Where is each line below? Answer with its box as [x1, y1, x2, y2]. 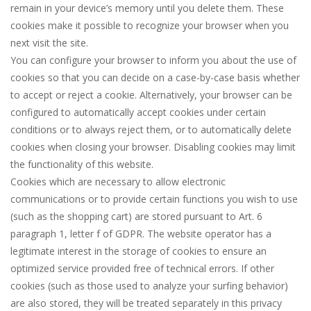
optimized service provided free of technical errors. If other [10, 262, 274, 276]
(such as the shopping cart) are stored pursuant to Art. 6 [10, 210, 262, 224]
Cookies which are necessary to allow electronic [10, 175, 226, 189]
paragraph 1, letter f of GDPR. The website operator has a [10, 227, 271, 241]
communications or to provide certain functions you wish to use [10, 192, 298, 206]
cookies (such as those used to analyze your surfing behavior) [10, 279, 288, 293]
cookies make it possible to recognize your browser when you [10, 19, 289, 33]
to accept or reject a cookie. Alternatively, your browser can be [10, 88, 292, 102]
